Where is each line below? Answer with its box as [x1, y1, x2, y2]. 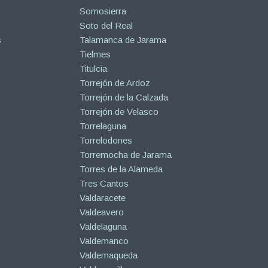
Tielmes [79, 48, 111, 59]
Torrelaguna [79, 120, 126, 131]
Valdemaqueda [79, 249, 138, 260]
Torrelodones [79, 135, 132, 145]
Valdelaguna [79, 221, 127, 232]
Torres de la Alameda [79, 163, 163, 174]
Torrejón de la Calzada [79, 92, 168, 102]
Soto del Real [79, 20, 133, 31]
